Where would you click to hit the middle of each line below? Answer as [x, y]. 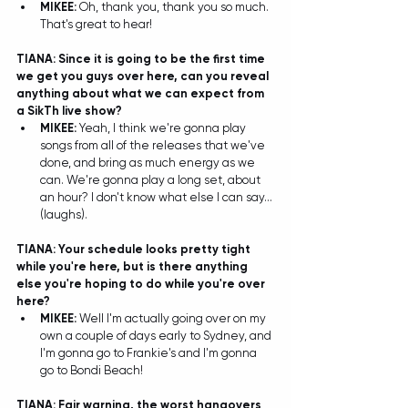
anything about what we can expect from [142, 93]
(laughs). [65, 214]
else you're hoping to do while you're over [142, 284]
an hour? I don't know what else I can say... [156, 197]
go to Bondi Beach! [93, 370]
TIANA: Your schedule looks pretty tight [135, 249]
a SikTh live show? [69, 111]
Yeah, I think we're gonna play [164, 128]
